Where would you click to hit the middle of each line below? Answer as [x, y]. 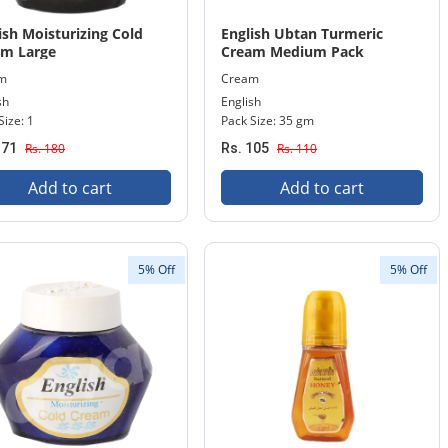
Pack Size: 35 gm [267, 120]
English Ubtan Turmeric [302, 33]
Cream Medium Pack [292, 51]
